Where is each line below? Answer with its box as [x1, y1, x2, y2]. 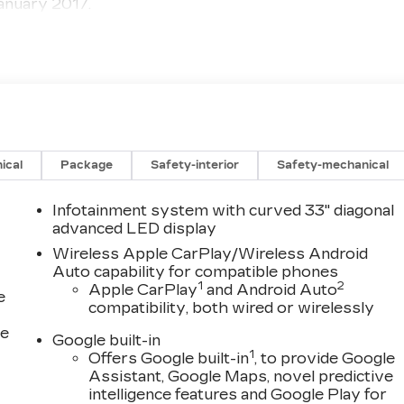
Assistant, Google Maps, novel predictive [88, 367, 394, 385]
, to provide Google [254, 349, 396, 367]
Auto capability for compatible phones [52, 262, 339, 280]
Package [60, 158, 114, 171]
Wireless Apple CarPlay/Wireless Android [52, 244, 369, 262]
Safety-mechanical [277, 158, 390, 171]
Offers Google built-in [88, 349, 250, 367]
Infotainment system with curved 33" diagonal [52, 201, 395, 219]
